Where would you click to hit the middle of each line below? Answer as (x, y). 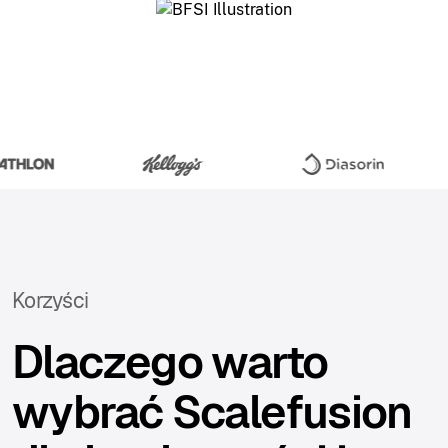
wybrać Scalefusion (212, 411)
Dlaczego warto (170, 361)
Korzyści (50, 300)
